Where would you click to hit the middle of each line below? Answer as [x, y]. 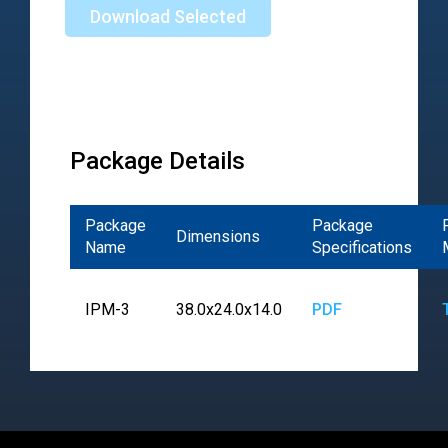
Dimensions [218, 237]
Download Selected [168, 17]
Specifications [362, 248]
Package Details [157, 161]
